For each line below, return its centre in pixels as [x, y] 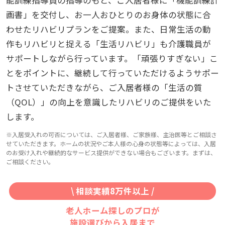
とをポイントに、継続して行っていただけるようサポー [112, 73]
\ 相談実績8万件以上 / [113, 191]
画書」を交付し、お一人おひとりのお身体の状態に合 [108, 14]
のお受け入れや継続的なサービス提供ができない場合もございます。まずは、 [111, 152]
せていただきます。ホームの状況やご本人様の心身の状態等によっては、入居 [111, 143]
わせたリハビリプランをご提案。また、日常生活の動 [108, 29]
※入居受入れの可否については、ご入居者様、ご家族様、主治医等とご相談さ [111, 134]
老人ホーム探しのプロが [113, 211]
